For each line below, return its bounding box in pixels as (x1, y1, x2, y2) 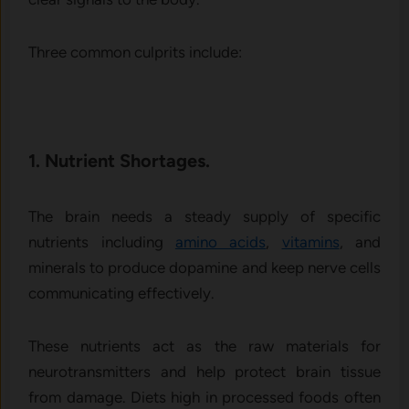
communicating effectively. (28, 283, 215, 302)
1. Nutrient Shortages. (28, 149, 211, 172)
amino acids (174, 232, 267, 251)
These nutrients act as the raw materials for (28, 336, 381, 355)
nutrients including (28, 232, 175, 251)
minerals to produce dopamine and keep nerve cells (28, 257, 381, 277)
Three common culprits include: (28, 42, 243, 61)
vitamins (281, 232, 340, 251)
